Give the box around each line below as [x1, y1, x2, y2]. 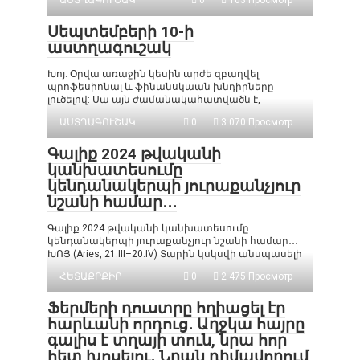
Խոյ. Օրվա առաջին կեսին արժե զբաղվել [47, 68, 259, 80]
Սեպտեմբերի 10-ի [47, 22, 194, 41]
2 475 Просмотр [219, 271, 292, 282]
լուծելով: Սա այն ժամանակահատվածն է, [47, 94, 260, 105]
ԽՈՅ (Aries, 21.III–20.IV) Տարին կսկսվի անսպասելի [47, 248, 302, 260]
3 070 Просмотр [219, 117, 292, 128]
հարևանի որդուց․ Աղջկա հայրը [47, 315, 305, 333]
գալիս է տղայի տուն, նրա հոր [47, 331, 287, 350]
